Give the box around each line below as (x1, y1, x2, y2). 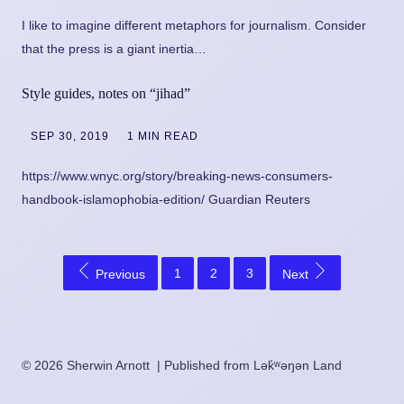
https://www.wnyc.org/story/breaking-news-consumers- (22, 169, 333, 183)
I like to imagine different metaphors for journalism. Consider (22, 17, 366, 32)
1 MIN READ (127, 130, 198, 142)
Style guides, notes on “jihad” (22, 85, 190, 101)
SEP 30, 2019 (31, 130, 109, 142)
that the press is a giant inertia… (22, 41, 207, 56)
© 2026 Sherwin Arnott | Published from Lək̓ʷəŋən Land (22, 358, 342, 372)
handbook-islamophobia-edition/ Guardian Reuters (22, 192, 310, 207)
